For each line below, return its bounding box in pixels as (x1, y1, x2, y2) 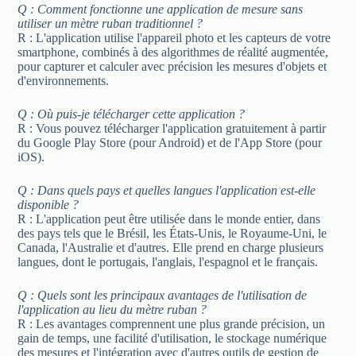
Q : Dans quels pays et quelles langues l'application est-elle (17, 183, 316, 197)
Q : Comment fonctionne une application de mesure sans (17, 2, 304, 16)
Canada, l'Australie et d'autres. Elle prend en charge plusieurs (17, 240, 324, 254)
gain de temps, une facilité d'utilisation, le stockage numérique (17, 331, 327, 345)
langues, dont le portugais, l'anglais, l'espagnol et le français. (17, 254, 319, 269)
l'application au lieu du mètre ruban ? (17, 302, 207, 316)
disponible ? (17, 197, 79, 211)
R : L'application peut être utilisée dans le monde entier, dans (17, 211, 321, 226)
